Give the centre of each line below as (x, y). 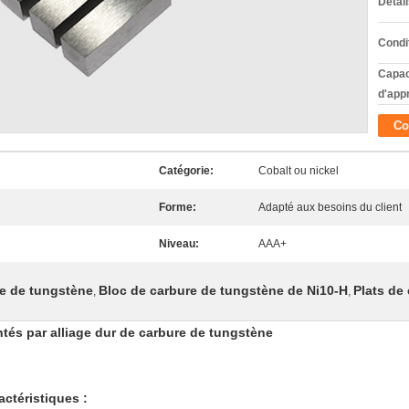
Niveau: (179, 244)
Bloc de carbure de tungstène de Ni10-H (223, 290)
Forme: (178, 207)
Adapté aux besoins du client (330, 207)
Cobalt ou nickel (299, 171)
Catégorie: (186, 171)
